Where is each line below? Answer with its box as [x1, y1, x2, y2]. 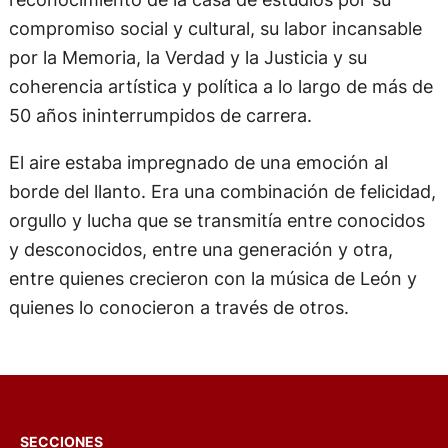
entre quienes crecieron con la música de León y [8, 289, 417, 312]
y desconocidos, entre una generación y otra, [8, 260, 393, 283]
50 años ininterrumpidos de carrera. [8, 126, 312, 148]
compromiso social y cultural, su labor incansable [8, 39, 422, 61]
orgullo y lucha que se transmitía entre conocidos [8, 231, 425, 254]
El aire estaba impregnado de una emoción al [8, 173, 388, 196]
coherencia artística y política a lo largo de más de [8, 97, 433, 119]
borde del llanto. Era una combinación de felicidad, [8, 202, 436, 225]
